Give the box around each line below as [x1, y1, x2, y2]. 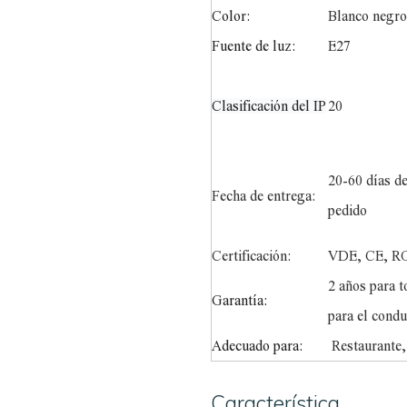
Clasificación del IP [212, 97, 327, 114]
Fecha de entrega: [212, 187, 316, 203]
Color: [212, 7, 251, 24]
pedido [328, 202, 368, 218]
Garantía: [212, 292, 268, 308]
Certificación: [212, 247, 292, 263]
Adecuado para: [212, 337, 303, 353]
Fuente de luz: [212, 37, 296, 54]
